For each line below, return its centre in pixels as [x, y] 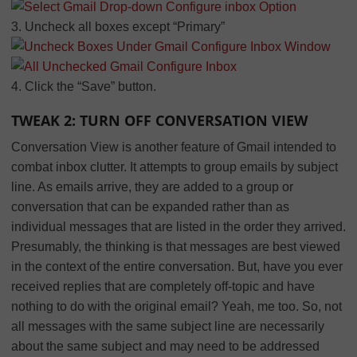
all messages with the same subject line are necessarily [168, 326]
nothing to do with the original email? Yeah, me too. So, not [177, 306]
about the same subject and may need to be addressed [165, 346]
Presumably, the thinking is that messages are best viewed [176, 246]
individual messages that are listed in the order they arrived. [178, 226]
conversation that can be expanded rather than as [150, 206]
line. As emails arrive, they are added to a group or [152, 186]
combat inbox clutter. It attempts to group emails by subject [175, 167]
